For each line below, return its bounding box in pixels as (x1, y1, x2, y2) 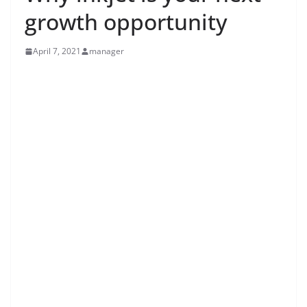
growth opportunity (25, 7, 228, 36)
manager (89, 45, 124, 57)
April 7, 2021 (33, 45, 81, 57)
